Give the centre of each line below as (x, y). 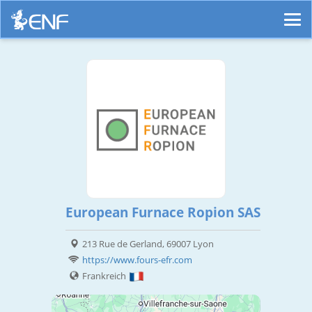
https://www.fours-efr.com (137, 260)
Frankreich (105, 276)
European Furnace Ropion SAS (163, 213)
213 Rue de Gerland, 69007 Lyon (148, 244)
